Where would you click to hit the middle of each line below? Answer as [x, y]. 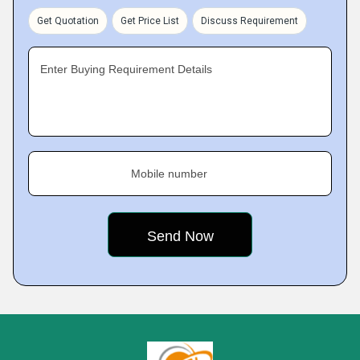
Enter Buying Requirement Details [126, 69]
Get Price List [150, 21]
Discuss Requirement [250, 21]
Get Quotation [68, 21]
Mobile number [169, 174]
